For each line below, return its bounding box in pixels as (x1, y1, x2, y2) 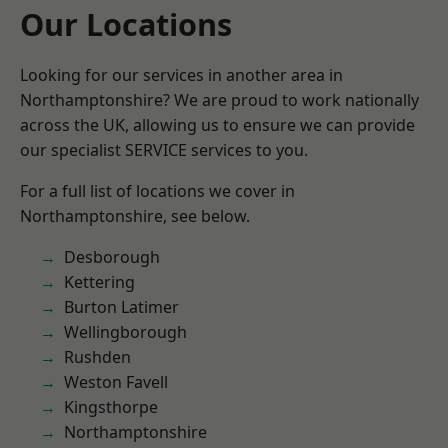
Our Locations (20, 3, 232, 45)
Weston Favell (64, 371, 168, 393)
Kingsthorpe (64, 396, 158, 418)
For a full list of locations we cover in (20, 180, 295, 202)
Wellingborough (64, 321, 187, 343)
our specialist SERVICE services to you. (20, 139, 308, 161)
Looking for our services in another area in (20, 64, 343, 86)
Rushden (64, 346, 131, 368)
